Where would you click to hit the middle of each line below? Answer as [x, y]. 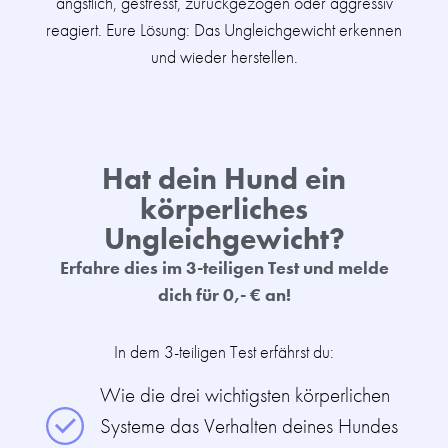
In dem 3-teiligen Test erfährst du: [224, 352]
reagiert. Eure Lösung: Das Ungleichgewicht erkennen [224, 29]
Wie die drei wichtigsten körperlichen [245, 395]
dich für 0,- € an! [224, 295]
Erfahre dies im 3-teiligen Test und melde [224, 268]
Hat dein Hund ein [224, 179]
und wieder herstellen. [224, 56]
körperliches [224, 209]
